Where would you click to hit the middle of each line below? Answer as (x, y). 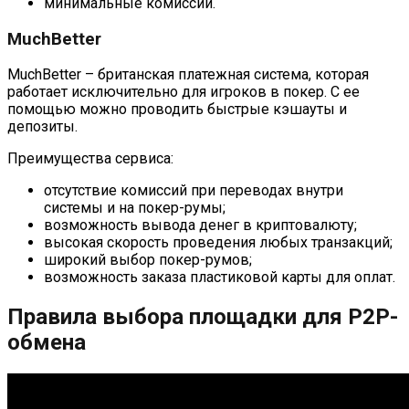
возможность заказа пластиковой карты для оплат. (220, 278)
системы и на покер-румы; (135, 208)
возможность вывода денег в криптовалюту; (200, 225)
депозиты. (42, 127)
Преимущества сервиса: (90, 159)
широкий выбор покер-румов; (148, 260)
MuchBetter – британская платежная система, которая (188, 75)
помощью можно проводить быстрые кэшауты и (177, 110)
